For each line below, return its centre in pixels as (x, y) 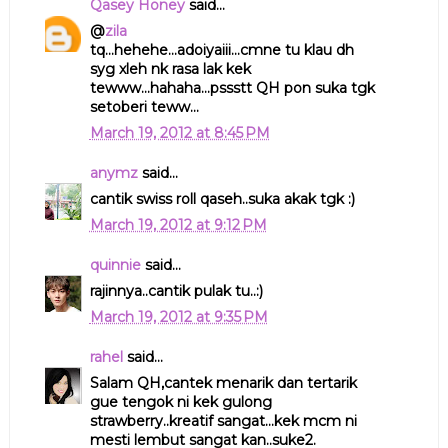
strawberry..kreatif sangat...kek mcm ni (223, 420)
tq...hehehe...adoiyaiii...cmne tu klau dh (221, 49)
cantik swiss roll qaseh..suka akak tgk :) (222, 198)
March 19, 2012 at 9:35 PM (178, 316)
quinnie (115, 264)
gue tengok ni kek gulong (180, 401)
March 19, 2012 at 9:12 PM (178, 224)
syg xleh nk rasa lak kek (170, 68)
